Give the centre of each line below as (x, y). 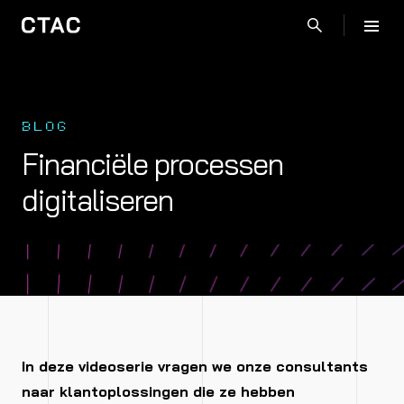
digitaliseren (97, 200)
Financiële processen (152, 164)
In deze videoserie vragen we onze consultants (195, 366)
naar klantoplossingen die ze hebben (158, 391)
